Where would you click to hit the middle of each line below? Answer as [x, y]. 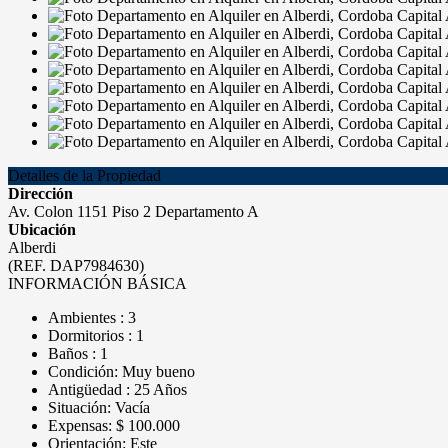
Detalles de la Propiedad [84, 175]
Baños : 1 [78, 353]
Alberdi [32, 247]
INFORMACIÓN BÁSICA [97, 283]
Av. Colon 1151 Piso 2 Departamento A [133, 211]
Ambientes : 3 [92, 317]
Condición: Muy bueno [121, 371]
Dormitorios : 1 [96, 335]
